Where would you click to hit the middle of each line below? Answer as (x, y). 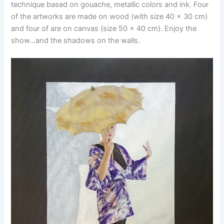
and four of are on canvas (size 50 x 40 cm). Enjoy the (104, 28)
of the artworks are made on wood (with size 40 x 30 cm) (109, 16)
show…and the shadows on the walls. (76, 40)
